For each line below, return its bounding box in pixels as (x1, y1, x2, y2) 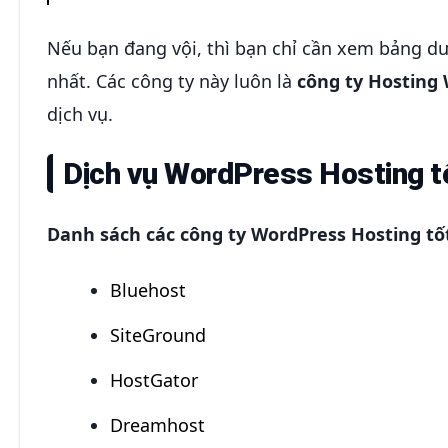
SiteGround (110, 323, 207, 348)
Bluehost (110, 278, 187, 303)
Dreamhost (110, 413, 206, 438)
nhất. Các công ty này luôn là (47, 68, 297, 93)
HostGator (110, 368, 199, 393)
